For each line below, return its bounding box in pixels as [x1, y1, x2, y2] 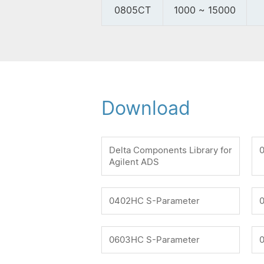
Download [101, 97, 190, 120]
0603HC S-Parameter [109, 234, 200, 246]
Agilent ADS [109, 156, 159, 168]
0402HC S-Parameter [109, 195, 200, 207]
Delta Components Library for [109, 144, 232, 156]
